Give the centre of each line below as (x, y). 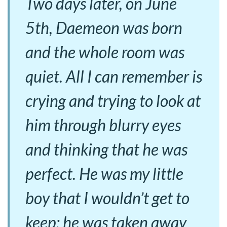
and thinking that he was (106, 149)
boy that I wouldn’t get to (107, 198)
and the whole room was (105, 52)
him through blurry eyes (103, 125)
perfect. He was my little (104, 173)
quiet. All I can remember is (114, 76)
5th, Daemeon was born (104, 27)
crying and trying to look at (113, 100)
